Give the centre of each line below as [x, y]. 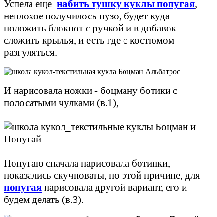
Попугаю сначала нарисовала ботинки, [87, 163]
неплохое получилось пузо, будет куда [87, 16]
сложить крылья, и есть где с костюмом [89, 40]
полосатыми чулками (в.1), [61, 102]
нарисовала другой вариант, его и [114, 187]
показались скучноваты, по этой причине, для [102, 175]
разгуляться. [31, 52]
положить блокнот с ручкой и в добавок [90, 28]
